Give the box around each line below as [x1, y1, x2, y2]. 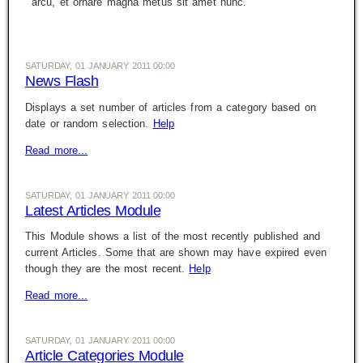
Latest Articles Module [25, 202, 160, 219]
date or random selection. [25, 117, 153, 130]
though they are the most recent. [25, 263, 190, 275]
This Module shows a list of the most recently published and [25, 230, 320, 242]
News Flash [25, 73, 98, 89]
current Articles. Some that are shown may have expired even [25, 246, 327, 258]
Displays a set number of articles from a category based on [25, 100, 316, 113]
